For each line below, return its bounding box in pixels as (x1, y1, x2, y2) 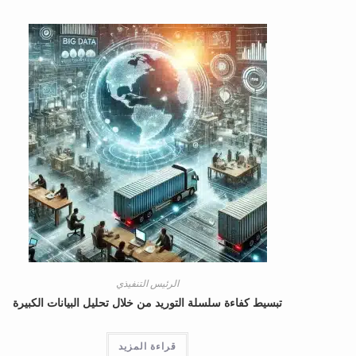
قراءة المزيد (118, 339, 177, 353)
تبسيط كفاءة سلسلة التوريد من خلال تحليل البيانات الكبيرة (13, 294, 283, 310)
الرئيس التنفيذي (116, 276, 180, 289)
